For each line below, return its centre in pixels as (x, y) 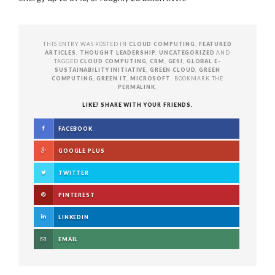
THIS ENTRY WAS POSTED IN (86, 44)
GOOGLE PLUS (82, 151)
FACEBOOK (76, 129)
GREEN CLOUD (172, 70)
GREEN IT (112, 78)
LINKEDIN (74, 217)
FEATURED (215, 44)
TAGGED (67, 61)
